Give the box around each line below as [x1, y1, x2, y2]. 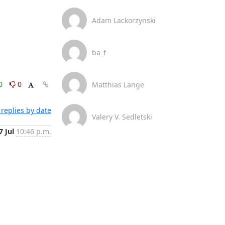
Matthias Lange [91, 79, 144, 89]
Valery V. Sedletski [91, 111, 152, 122]
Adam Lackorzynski [91, 15, 156, 25]
